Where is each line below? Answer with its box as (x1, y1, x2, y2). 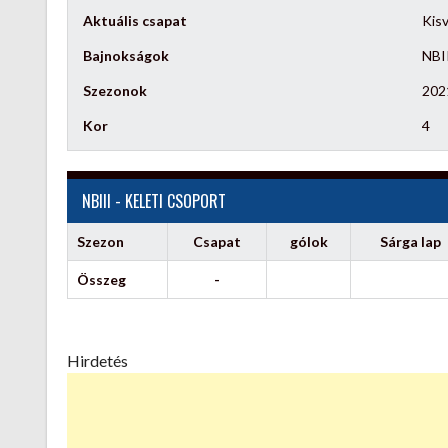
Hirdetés (67, 350, 128, 370)
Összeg (76, 270, 126, 288)
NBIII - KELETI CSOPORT (82, 188, 226, 213)
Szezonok (83, 81, 147, 99)
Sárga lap (379, 232, 441, 250)
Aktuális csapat (83, 11, 187, 29)
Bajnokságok (83, 46, 169, 64)
